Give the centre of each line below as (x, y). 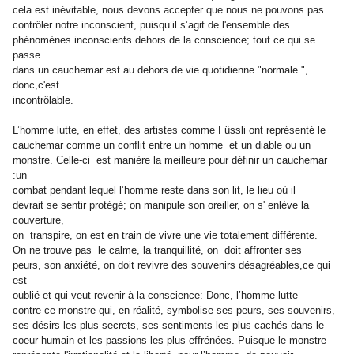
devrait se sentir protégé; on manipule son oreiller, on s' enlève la (161, 205)
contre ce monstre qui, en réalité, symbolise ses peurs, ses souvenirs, (174, 311)
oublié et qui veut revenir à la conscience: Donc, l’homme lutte (155, 296)
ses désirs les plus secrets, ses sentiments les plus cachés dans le (168, 326)
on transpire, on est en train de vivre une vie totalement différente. (165, 235)
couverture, (38, 220)
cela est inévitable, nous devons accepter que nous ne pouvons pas (168, 10)
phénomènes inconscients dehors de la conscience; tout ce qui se (164, 40)
